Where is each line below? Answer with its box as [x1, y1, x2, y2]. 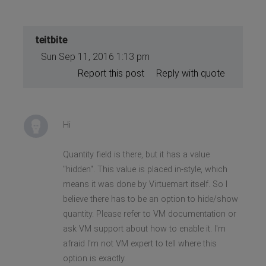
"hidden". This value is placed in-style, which [62, 164, 227, 175]
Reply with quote [156, 67, 225, 79]
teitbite [35, 34, 68, 46]
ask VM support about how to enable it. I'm [62, 223, 226, 234]
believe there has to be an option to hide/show [62, 194, 238, 204]
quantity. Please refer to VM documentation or [62, 208, 236, 219]
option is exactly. [62, 253, 126, 264]
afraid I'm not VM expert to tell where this [62, 238, 217, 249]
